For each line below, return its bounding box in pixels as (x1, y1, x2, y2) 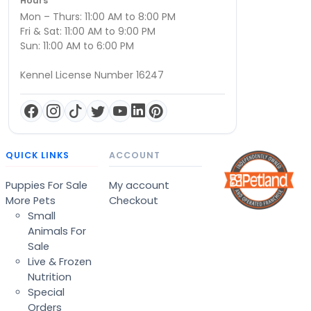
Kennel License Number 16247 (20, 68, 164, 83)
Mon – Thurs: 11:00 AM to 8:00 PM (20, 10, 176, 24)
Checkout (109, 194, 159, 208)
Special (28, 285, 65, 300)
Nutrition (28, 270, 72, 285)
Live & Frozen (28, 255, 92, 269)
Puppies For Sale (6, 178, 87, 193)
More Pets (6, 194, 56, 208)
